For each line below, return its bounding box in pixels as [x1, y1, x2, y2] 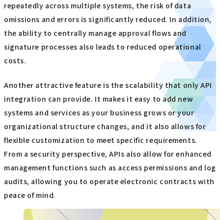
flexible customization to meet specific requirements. [4, 135, 197, 145]
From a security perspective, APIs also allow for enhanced [4, 149, 212, 159]
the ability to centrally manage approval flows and [4, 28, 187, 38]
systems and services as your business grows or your [4, 108, 194, 118]
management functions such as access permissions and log [4, 163, 216, 173]
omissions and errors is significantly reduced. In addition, [4, 14, 212, 25]
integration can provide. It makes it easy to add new [4, 94, 193, 104]
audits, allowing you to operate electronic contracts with [4, 176, 215, 187]
